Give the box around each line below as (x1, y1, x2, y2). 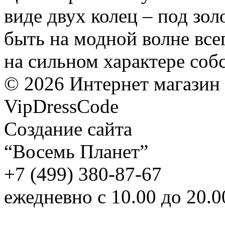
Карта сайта (124, 95, 221, 118)
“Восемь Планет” (4, 141, 148, 163)
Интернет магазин (69, 73, 220, 95)
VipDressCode (4, 95, 124, 118)
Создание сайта (4, 118, 132, 140)
